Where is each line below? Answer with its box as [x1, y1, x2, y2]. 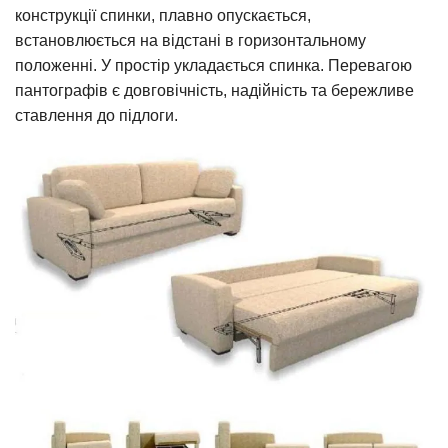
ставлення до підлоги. [15, 106, 178, 124]
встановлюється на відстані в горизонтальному [15, 31, 366, 49]
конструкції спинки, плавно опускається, [15, 6, 311, 24]
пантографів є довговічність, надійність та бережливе [15, 81, 414, 99]
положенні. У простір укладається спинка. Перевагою [15, 56, 412, 74]
